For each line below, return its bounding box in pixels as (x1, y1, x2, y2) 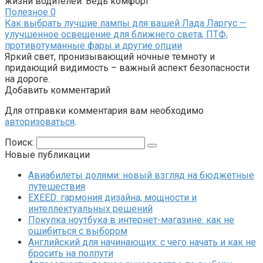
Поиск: (5, 137, 36, 149)
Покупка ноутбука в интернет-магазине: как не (28, 214, 234, 226)
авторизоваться (5, 116, 75, 128)
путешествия (28, 181, 85, 193)
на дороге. (5, 73, 50, 85)
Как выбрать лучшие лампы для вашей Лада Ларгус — (5, 18, 247, 29)
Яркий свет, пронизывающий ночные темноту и (5, 51, 215, 63)
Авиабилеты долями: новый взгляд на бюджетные (28, 170, 254, 181)
